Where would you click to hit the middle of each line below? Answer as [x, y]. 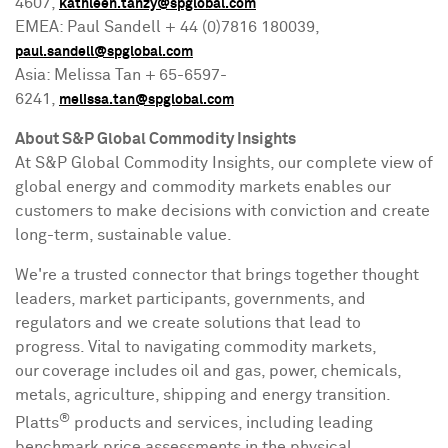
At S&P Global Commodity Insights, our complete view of [224, 163]
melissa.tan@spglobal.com [146, 100]
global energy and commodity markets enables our [203, 187]
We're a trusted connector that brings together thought [217, 275]
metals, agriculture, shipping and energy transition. [202, 395]
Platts [37, 423]
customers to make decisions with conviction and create [222, 211]
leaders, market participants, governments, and [190, 299]
